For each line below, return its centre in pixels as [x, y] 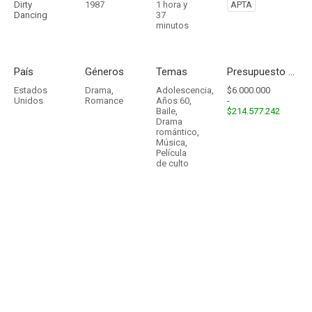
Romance [104, 101]
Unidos [29, 101]
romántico [177, 132]
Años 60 [173, 101]
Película [171, 153]
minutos [172, 25]
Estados [31, 90]
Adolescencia [184, 90]
